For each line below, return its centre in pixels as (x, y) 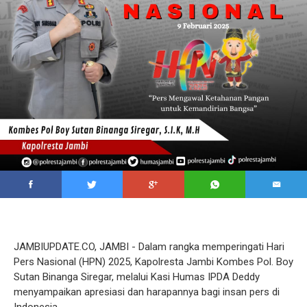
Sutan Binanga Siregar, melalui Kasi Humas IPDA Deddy (137, 277)
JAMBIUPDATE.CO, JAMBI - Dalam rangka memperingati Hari (149, 247)
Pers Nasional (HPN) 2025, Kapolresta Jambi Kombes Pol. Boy (153, 262)
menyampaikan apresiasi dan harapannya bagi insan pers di (147, 292)
